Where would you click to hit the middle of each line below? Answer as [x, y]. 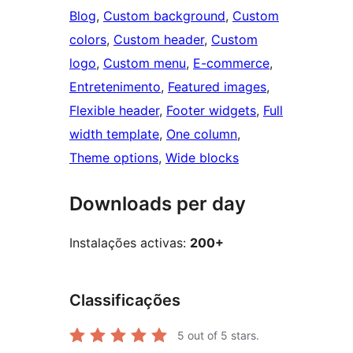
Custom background [164, 16]
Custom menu [145, 63]
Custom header [159, 40]
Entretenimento [115, 87]
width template [114, 134]
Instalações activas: [130, 243]
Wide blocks [202, 158]
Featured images [217, 87]
